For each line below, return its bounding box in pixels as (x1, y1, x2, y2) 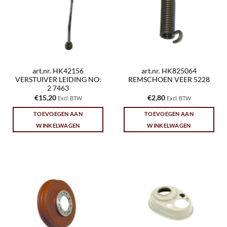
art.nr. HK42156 (32, 67, 84, 75)
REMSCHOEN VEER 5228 (128, 75, 210, 84)
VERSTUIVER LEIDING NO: (15, 75, 101, 84)
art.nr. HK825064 (141, 67, 197, 75)
